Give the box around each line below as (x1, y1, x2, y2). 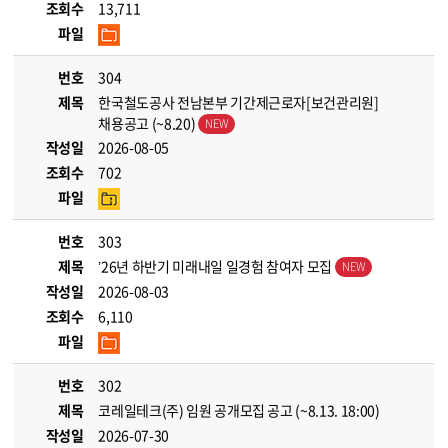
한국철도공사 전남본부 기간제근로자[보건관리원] (98, 92, 379, 112)
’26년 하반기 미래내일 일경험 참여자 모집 (98, 256, 335, 276)
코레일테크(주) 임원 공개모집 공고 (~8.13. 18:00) (98, 400, 380, 420)
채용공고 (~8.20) (98, 113, 198, 133)
